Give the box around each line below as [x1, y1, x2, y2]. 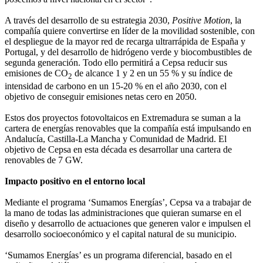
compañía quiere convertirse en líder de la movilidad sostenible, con [5, 25, 255, 36]
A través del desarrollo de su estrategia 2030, [5, 15, 172, 25]
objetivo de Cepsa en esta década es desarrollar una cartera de [5, 144, 232, 155]
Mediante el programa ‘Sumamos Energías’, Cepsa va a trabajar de [5, 197, 251, 208]
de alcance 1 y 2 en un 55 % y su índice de [72, 68, 232, 78]
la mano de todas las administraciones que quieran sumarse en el [5, 208, 241, 218]
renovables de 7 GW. [5, 155, 83, 166]
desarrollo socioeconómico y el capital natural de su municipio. [5, 229, 237, 240]
